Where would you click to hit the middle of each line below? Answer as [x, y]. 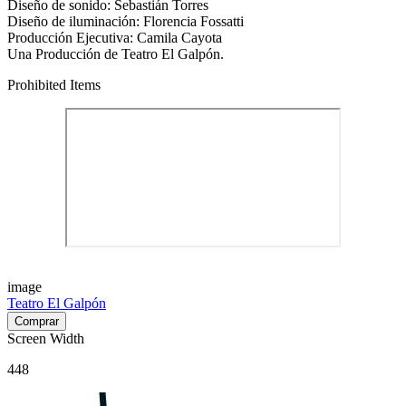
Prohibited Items [54, 85]
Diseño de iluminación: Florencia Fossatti [126, 21]
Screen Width [46, 338]
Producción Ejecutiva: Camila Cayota [115, 38]
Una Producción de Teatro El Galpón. [116, 54]
